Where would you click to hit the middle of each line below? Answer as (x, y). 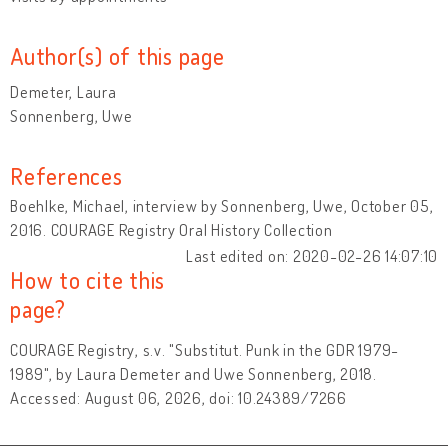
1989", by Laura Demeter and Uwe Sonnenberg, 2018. (193, 373)
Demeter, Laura (63, 91)
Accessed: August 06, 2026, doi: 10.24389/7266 (178, 397)
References (66, 175)
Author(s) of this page (117, 55)
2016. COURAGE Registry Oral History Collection (171, 229)
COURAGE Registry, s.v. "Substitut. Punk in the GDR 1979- (204, 349)
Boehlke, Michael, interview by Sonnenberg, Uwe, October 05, (222, 205)
